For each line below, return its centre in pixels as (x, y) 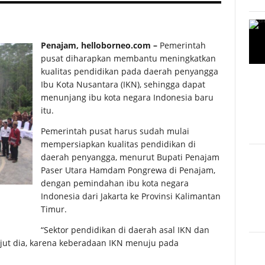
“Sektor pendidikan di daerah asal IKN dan (125, 230)
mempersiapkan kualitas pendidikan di (118, 144)
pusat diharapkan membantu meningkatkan (128, 58)
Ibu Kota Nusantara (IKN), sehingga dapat (123, 84)
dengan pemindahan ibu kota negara (115, 183)
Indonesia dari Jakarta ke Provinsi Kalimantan (131, 196)
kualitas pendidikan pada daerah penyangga (130, 71)
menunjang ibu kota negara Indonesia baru (127, 97)
